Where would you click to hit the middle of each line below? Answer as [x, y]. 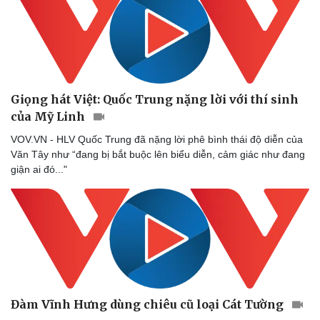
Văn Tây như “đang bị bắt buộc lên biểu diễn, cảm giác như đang [158, 154]
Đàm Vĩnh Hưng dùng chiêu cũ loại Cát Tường [149, 305]
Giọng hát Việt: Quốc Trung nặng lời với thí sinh [155, 99]
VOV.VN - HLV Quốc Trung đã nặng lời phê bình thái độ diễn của [157, 139]
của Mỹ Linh [49, 116]
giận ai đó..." [39, 169]
